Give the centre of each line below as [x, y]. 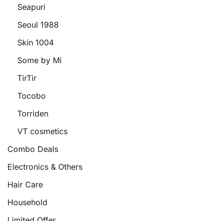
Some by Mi [39, 60]
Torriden [33, 113]
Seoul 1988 [38, 25]
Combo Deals [33, 149]
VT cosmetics [42, 131]
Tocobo [32, 96]
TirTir [27, 78]
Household [27, 202]
